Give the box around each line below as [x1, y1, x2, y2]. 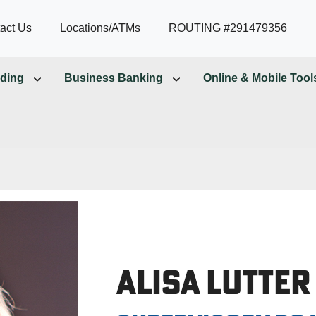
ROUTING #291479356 [169, 22, 287, 35]
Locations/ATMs [60, 22, 140, 35]
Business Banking [64, 71, 163, 84]
